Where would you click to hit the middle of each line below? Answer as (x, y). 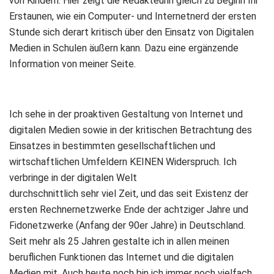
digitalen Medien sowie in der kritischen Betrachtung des (131, 130)
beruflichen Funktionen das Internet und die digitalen (121, 257)
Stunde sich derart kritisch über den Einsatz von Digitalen (131, 32)
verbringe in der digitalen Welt (73, 178)
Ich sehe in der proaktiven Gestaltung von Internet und (126, 114)
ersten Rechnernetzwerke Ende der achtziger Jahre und (129, 209)
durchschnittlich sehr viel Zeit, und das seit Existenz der (129, 194)
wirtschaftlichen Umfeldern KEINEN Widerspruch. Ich (123, 162)
